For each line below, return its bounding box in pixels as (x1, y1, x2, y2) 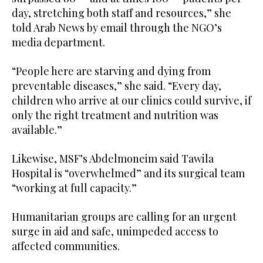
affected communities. (12, 238, 120, 253)
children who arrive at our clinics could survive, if (12, 93, 251, 107)
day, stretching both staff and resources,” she (12, 5, 231, 20)
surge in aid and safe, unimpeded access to (12, 224, 218, 238)
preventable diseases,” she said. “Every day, (12, 78, 221, 93)
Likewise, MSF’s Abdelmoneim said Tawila (12, 151, 214, 166)
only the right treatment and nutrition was (12, 107, 218, 122)
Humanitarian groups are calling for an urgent (12, 209, 237, 224)
